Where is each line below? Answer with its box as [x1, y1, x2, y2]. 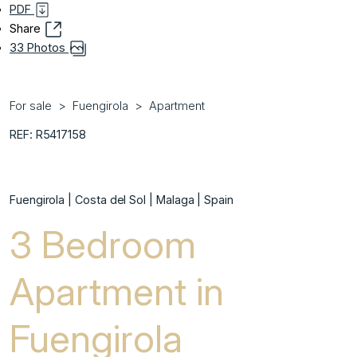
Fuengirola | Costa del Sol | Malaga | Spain [10, 193, 233, 207]
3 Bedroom [10, 221, 196, 269]
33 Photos [10, 41, 69, 55]
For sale [10, 99, 52, 113]
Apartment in [10, 268, 224, 316]
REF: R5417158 [10, 127, 87, 142]
